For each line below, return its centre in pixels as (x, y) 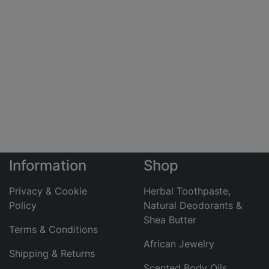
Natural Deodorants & (193, 205)
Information (48, 165)
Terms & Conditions (53, 229)
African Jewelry (179, 244)
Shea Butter (170, 220)
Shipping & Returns (52, 253)
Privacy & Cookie (48, 191)
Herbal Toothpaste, (187, 191)
